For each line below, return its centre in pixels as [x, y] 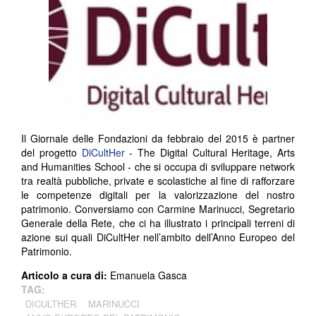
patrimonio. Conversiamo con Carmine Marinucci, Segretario [158, 209]
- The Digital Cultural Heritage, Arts [209, 153]
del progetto [51, 153]
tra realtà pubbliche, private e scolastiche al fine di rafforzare [158, 181]
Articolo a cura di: [66, 275]
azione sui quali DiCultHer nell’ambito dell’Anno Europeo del [158, 237]
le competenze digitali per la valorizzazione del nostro [158, 195]
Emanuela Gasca [148, 275]
